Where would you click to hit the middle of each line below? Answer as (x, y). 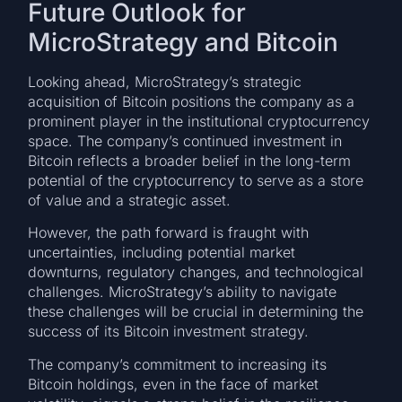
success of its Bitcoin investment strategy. (169, 332)
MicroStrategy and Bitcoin (184, 42)
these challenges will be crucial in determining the (196, 312)
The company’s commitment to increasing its (178, 364)
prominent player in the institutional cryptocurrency (199, 121)
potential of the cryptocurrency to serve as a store (196, 180)
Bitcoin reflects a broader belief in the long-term (190, 160)
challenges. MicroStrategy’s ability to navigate (183, 292)
